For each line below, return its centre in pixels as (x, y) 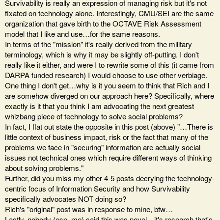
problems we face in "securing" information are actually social (103, 147)
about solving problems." (44, 167)
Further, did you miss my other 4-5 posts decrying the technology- (110, 178)
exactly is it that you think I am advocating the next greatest (99, 106)
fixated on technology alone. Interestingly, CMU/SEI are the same (109, 13)
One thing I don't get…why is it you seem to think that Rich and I (107, 85)
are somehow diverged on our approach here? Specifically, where (110, 95)
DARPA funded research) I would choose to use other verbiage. (106, 75)
